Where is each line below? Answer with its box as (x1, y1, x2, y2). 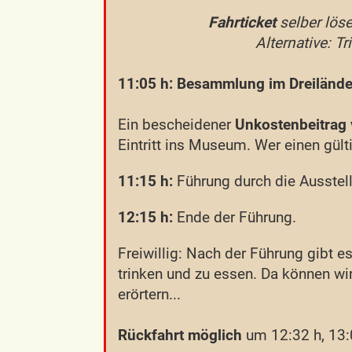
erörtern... (118, 284, 181, 303)
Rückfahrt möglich (118, 325, 242, 344)
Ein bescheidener (118, 115, 235, 134)
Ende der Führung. (173, 207, 296, 226)
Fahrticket (118, 13, 276, 31)
